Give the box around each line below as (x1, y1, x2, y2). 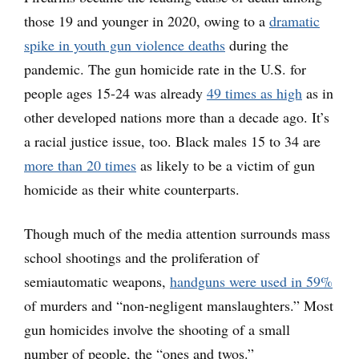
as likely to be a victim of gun (136, 155, 315, 175)
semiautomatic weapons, (24, 272, 170, 292)
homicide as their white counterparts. (24, 179, 240, 200)
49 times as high (207, 83, 302, 103)
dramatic (269, 11, 320, 31)
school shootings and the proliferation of (24, 248, 259, 268)
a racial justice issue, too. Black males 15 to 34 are (24, 131, 321, 151)
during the (225, 35, 288, 55)
